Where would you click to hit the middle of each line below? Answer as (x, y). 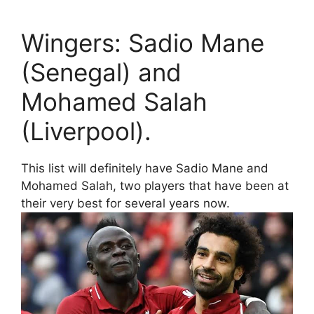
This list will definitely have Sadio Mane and (145, 168)
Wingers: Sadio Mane (143, 42)
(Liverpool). (86, 131)
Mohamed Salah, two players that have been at (155, 185)
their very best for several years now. (125, 203)
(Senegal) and (101, 72)
